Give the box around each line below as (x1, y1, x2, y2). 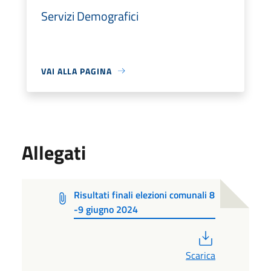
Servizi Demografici (41, 6, 139, 25)
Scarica (186, 247, 215, 263)
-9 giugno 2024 (74, 201, 139, 217)
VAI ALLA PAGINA (41, 64, 112, 77)
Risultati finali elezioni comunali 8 (74, 187, 215, 202)
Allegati (22, 137, 86, 167)
